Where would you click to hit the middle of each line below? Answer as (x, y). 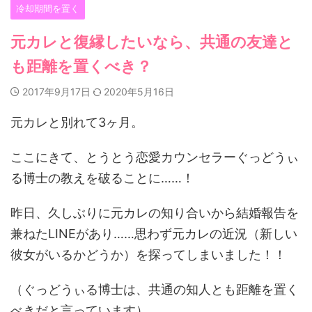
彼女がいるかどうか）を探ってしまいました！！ (148, 254)
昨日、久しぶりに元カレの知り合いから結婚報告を (155, 212)
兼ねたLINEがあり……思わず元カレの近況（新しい (154, 233)
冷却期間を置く (48, 8)
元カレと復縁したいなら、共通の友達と (152, 41)
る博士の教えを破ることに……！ (102, 178)
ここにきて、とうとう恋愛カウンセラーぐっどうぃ (155, 157)
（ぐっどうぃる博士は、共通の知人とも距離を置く (155, 289)
